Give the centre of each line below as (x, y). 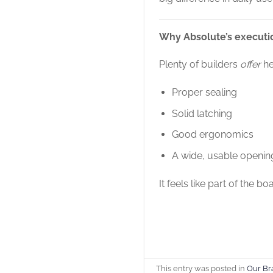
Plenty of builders (200, 65)
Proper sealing (204, 93)
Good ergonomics (212, 135)
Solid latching (202, 113)
